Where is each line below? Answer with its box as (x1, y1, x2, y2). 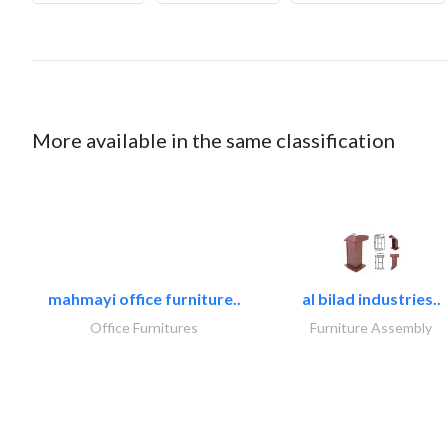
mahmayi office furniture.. (48, 289, 241, 308)
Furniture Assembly (310, 319, 432, 336)
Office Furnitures (90, 319, 198, 336)
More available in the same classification (32, 128, 395, 152)
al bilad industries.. (301, 289, 441, 308)
